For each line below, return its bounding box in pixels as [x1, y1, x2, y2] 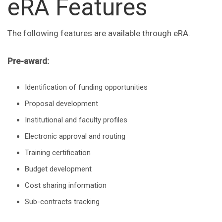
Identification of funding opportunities [25, 83, 148, 92]
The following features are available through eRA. [7, 28, 190, 39]
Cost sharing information [25, 181, 107, 190]
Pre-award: [7, 56, 49, 66]
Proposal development [25, 99, 98, 109]
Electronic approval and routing [25, 132, 125, 141]
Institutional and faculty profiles [25, 115, 127, 125]
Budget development [25, 165, 92, 174]
